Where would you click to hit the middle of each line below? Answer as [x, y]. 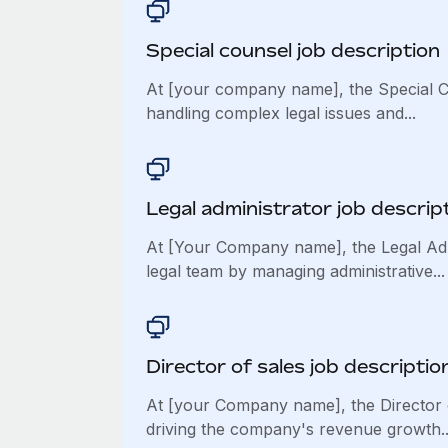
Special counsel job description [292, 50]
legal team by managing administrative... [295, 271]
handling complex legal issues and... [280, 113]
